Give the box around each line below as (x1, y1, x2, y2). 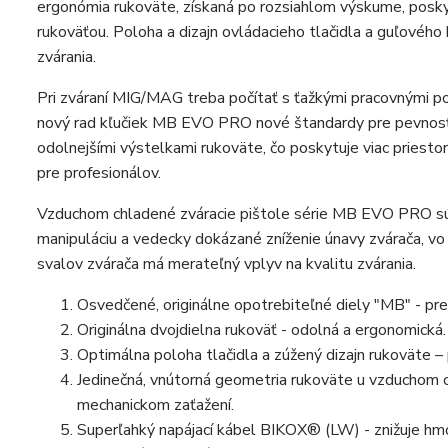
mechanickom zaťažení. (77, 394, 234, 416)
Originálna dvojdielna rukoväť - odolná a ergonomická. (77, 319, 446, 341)
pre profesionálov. (37, 162, 161, 184)
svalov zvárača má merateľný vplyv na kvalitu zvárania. (37, 253, 416, 275)
